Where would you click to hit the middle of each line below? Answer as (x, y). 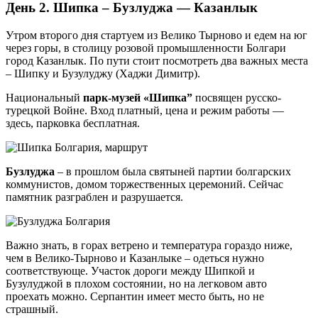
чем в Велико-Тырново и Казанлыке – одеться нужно (135, 258)
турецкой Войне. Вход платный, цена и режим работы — (145, 110)
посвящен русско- (237, 97)
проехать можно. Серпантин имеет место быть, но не (135, 296)
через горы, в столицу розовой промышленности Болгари (146, 48)
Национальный (44, 97)
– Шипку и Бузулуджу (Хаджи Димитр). (103, 73)
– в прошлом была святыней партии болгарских (173, 171)
